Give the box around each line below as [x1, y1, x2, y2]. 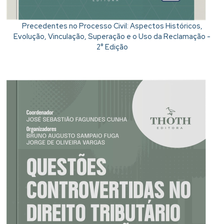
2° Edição [96, 42, 128, 51]
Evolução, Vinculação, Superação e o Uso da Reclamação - [13, 31, 210, 41]
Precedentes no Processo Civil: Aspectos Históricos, [21, 21, 202, 30]
